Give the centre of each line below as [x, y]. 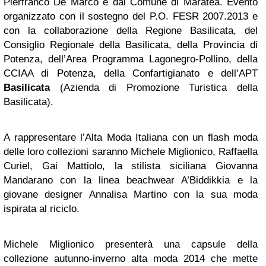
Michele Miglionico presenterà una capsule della [131, 244]
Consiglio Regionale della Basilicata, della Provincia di [131, 45]
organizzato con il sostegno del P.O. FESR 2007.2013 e [131, 16]
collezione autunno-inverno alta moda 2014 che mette [131, 259]
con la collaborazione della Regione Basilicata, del [131, 31]
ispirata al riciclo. [42, 209]
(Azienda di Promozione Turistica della [154, 88]
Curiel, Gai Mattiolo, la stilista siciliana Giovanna [131, 166]
